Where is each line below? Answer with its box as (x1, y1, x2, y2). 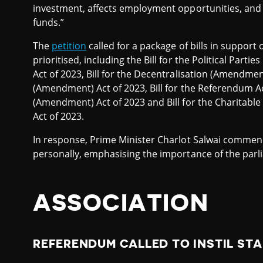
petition (52, 39, 87, 52)
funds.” (33, 15, 65, 29)
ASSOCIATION (33, 191, 209, 215)
